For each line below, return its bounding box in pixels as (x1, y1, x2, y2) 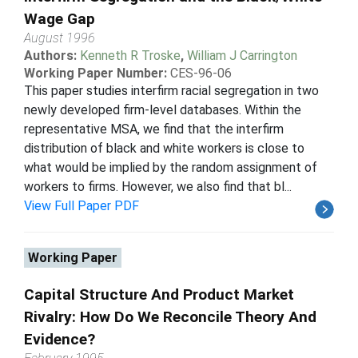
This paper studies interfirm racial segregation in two (24, 82, 319, 98)
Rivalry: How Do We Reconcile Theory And (24, 307, 316, 326)
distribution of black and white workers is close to (24, 140, 304, 156)
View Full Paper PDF (24, 197, 139, 213)
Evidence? (24, 329, 95, 348)
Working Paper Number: (24, 65, 167, 81)
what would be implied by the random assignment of (24, 159, 317, 175)
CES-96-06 (170, 65, 232, 81)
